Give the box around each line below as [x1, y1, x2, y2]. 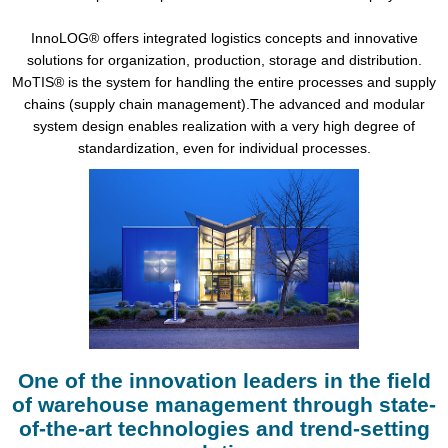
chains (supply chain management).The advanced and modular [23, 96, 425, 113]
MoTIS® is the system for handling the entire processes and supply [12, 74, 436, 91]
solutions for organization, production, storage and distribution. [26, 52, 422, 69]
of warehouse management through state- [12, 393, 436, 417]
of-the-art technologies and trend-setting [18, 417, 430, 441]
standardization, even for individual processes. [77, 140, 371, 157]
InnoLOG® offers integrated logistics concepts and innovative [30, 30, 418, 47]
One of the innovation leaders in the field [17, 369, 431, 393]
